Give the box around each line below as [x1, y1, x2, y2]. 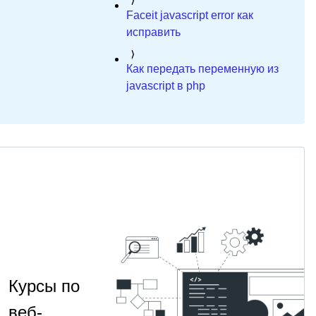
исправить [126, 26, 181, 38]
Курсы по [8, 276, 80, 296]
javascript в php [126, 80, 205, 92]
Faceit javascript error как [126, 9, 253, 21]
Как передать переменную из [126, 63, 279, 75]
